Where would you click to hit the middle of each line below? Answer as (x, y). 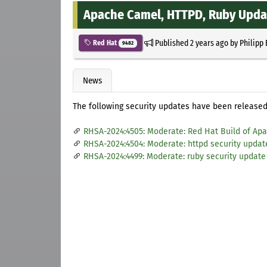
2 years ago (209, 43)
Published (171, 43)
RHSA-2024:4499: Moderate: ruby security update (175, 157)
